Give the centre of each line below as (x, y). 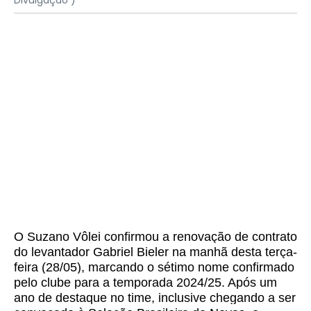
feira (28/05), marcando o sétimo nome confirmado (154, 268)
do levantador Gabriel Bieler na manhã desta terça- (155, 252)
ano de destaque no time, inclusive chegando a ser (155, 298)
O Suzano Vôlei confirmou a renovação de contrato (155, 237)
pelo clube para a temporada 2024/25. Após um (145, 283)
